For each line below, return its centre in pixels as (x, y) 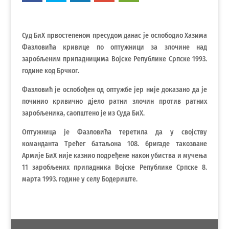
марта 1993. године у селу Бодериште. (79, 179)
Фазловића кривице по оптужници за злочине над (114, 48)
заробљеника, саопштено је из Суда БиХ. (83, 113)
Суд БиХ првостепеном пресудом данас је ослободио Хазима (114, 36)
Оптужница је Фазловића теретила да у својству (114, 132)
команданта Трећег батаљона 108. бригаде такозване (114, 144)
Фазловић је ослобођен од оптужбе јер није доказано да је (114, 90)
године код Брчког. (50, 71)
